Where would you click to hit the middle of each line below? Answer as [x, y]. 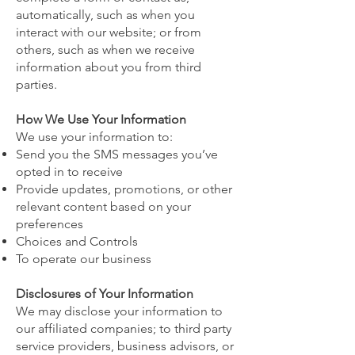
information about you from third [109, 67]
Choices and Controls [77, 241]
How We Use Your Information [101, 119]
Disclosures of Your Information [105, 294]
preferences [50, 224]
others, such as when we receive [105, 50]
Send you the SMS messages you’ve [117, 154]
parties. [36, 84]
